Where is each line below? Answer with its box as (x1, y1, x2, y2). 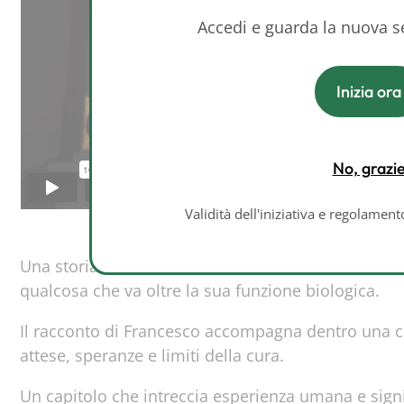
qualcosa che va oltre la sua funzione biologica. (20, 280, 380, 302)
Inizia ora (336, 81, 401, 103)
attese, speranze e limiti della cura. (20, 344, 284, 367)
